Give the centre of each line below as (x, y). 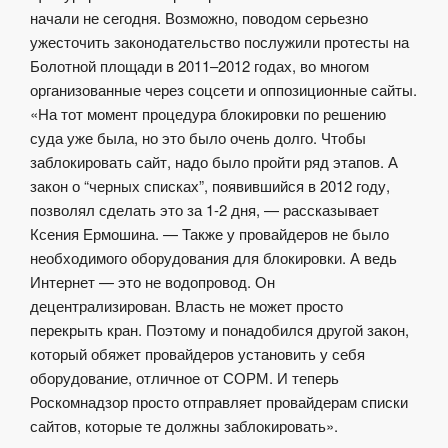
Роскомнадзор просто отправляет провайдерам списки (219, 402)
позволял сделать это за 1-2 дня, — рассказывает (204, 210)
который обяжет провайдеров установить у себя (197, 354)
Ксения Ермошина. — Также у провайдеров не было (209, 234)
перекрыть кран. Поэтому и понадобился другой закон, (219, 330)
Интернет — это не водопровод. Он (152, 282)
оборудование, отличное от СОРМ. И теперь (184, 378)
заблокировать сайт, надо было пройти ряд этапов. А (214, 162)
